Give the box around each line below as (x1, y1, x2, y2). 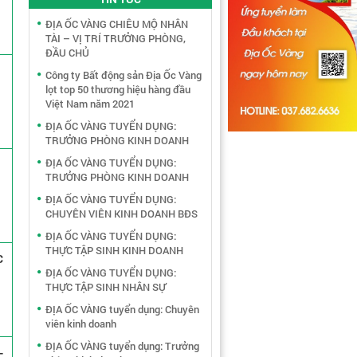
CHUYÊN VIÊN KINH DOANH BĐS (45, 206, 198, 221)
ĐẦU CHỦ (45, 45, 89, 60)
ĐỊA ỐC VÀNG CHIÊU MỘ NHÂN (45, 17, 188, 31)
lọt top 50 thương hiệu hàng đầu (45, 82, 190, 96)
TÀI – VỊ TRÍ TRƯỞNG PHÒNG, (45, 31, 186, 45)
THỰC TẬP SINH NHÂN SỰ (45, 280, 166, 294)
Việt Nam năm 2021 (45, 96, 135, 111)
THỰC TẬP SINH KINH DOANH (45, 243, 183, 257)
